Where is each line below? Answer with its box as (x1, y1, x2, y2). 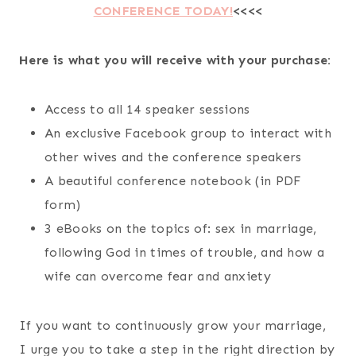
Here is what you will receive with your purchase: (19, 52, 331, 68)
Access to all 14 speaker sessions (44, 101, 250, 117)
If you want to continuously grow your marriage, (19, 317, 327, 333)
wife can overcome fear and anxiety (44, 268, 271, 284)
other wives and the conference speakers (44, 149, 302, 164)
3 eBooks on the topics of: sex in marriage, (44, 220, 317, 236)
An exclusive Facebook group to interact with (44, 125, 332, 141)
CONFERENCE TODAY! (93, 2, 234, 18)
